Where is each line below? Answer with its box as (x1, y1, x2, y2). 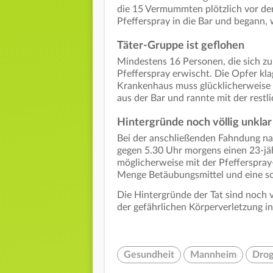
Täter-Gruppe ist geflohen (117, 40, 244, 52)
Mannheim (190, 250, 236, 260)
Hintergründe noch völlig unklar (117, 117, 272, 129)
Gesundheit (124, 250, 174, 260)
